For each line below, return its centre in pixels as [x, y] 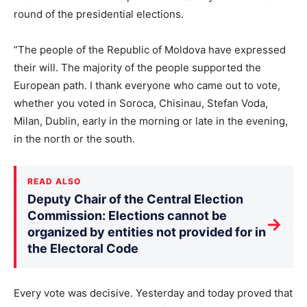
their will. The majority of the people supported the [137, 68]
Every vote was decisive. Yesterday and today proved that [153, 293]
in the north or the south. [74, 139]
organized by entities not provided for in [147, 232]
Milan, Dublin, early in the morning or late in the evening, [151, 121]
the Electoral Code [83, 249]
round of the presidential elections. [99, 14]
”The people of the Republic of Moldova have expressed [150, 50]
